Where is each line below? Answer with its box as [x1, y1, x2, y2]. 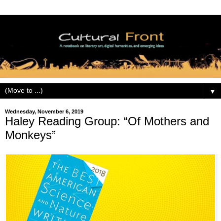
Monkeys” [5, 128, 56, 142]
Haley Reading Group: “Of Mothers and [5, 114, 209, 128]
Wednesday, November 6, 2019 [5, 108, 83, 114]
